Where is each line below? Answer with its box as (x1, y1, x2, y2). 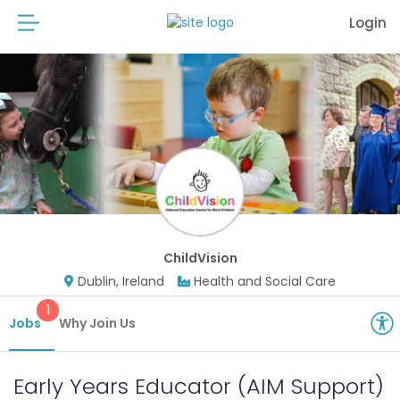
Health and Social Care (194, 272, 336, 290)
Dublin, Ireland (78, 272, 164, 290)
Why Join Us (59, 314, 136, 332)
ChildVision (162, 249, 237, 267)
